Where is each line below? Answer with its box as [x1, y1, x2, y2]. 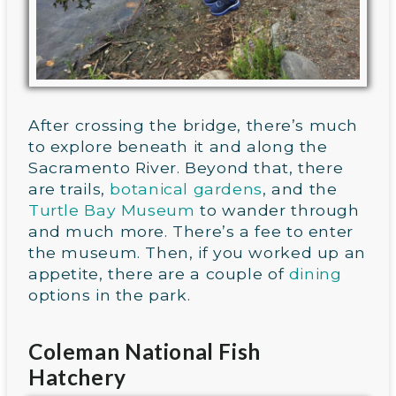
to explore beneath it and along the [28, 137, 328, 156]
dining [288, 264, 342, 284]
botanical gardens [110, 179, 263, 199]
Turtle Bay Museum [28, 201, 195, 220]
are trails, [28, 179, 110, 199]
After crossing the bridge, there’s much [28, 116, 359, 135]
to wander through [194, 201, 360, 220]
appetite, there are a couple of [28, 264, 289, 284]
